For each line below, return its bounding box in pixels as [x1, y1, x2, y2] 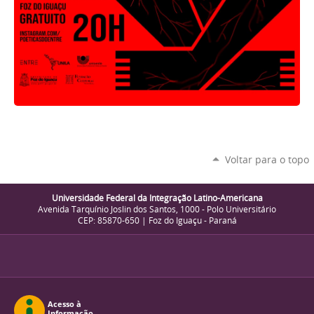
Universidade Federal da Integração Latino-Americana [51, 191, 263, 203]
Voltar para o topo [224, 153, 309, 167]
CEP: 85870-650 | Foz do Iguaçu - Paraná [77, 214, 237, 226]
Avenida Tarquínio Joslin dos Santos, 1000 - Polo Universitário [38, 203, 276, 214]
